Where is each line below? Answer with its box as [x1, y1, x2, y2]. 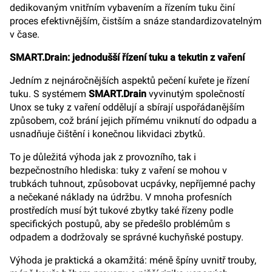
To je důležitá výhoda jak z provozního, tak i [10, 151, 196, 163]
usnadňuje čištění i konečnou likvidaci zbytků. [10, 128, 205, 140]
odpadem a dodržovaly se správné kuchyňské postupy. [10, 231, 243, 243]
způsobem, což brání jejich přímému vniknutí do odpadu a [10, 115, 257, 126]
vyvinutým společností [146, 88, 245, 100]
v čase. [10, 29, 39, 40]
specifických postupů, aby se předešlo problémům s [10, 218, 230, 229]
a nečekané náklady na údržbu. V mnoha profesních [10, 191, 232, 203]
